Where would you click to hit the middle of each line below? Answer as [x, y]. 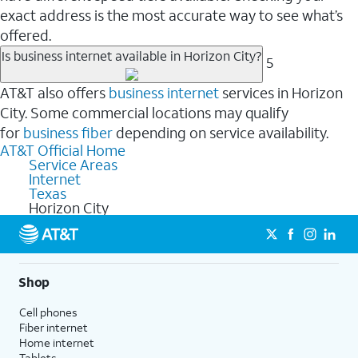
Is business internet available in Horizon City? [131, 55]
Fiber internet [54, 327]
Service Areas [73, 164]
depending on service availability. [221, 132]
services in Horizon [281, 92]
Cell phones [48, 312]
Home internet [57, 342]
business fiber [68, 132]
